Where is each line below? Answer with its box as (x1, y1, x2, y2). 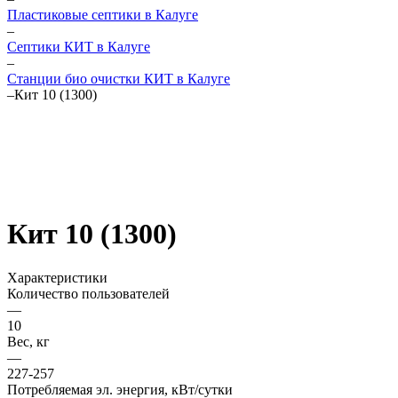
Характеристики (7, 269, 107, 285)
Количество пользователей (7, 285, 170, 301)
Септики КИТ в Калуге (7, 39, 150, 54)
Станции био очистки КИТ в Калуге (7, 71, 230, 86)
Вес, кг (7, 333, 50, 349)
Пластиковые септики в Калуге (7, 7, 198, 22)
